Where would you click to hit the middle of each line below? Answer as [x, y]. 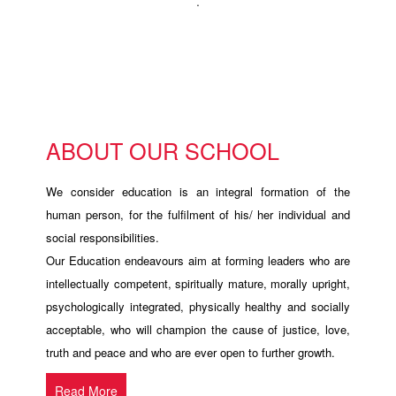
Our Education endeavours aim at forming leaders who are [198, 261]
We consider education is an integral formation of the [198, 192]
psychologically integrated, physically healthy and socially [198, 307]
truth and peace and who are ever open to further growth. [191, 353]
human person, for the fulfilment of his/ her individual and [198, 215]
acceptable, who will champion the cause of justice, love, [198, 330]
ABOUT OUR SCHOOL [163, 150]
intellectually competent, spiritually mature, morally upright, [198, 284]
